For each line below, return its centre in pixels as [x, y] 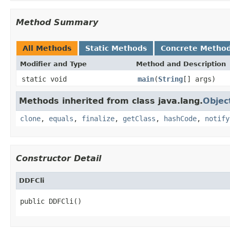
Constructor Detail [59, 158]
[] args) [199, 79]
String [170, 79]
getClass [139, 118]
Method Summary [57, 22]
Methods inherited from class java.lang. [111, 101]
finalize [98, 118]
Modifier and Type [53, 64]
